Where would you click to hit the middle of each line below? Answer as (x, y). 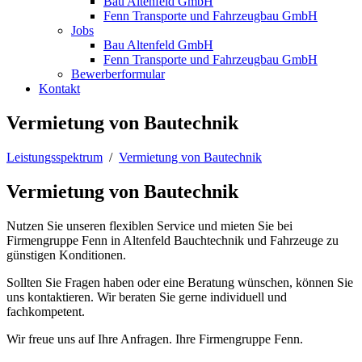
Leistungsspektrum (55, 157)
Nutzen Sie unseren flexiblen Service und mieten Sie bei (149, 225)
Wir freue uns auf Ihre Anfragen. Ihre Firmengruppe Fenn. (155, 339)
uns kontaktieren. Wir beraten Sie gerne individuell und (147, 297)
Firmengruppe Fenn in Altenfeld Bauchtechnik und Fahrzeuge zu (173, 240)
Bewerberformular (118, 74)
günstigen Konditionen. (66, 255)
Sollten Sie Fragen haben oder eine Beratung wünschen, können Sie (180, 282)
